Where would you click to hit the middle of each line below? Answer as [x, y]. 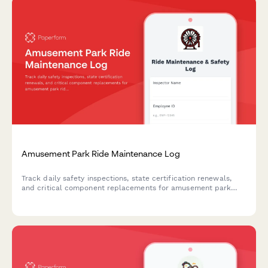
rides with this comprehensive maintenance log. [106, 197]
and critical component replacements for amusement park [127, 188]
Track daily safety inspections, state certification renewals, [127, 178]
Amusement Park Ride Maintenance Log [101, 153]
